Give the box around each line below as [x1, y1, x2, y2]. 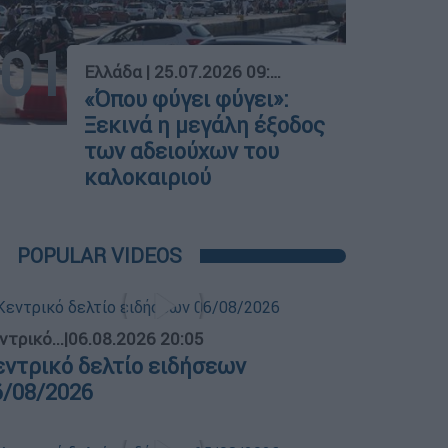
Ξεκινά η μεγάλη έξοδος [84, 111, 326, 139]
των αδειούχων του [84, 137, 280, 165]
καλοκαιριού [84, 163, 212, 191]
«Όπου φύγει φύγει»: [84, 85, 290, 113]
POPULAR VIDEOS [17, 242, 183, 268]
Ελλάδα [84, 60, 143, 83]
